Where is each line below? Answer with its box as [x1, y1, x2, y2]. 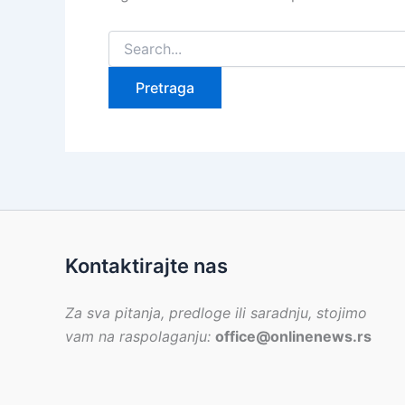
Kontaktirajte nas [65, 254, 228, 278]
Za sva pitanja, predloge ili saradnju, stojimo [65, 304, 367, 323]
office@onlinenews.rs [215, 327, 372, 346]
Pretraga [108, 31, 159, 47]
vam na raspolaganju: [65, 327, 215, 346]
